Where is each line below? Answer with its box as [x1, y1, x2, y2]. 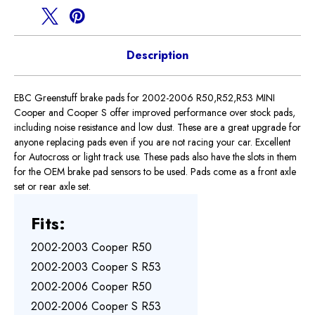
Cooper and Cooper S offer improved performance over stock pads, [14, 105, 295, 120]
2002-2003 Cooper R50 [31, 239, 152, 256]
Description [127, 47, 188, 64]
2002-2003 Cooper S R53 [31, 259, 161, 276]
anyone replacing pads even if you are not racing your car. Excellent [14, 135, 290, 150]
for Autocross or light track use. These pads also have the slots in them [14, 150, 297, 165]
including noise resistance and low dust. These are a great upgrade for [14, 120, 301, 135]
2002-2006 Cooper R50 [31, 278, 152, 295]
